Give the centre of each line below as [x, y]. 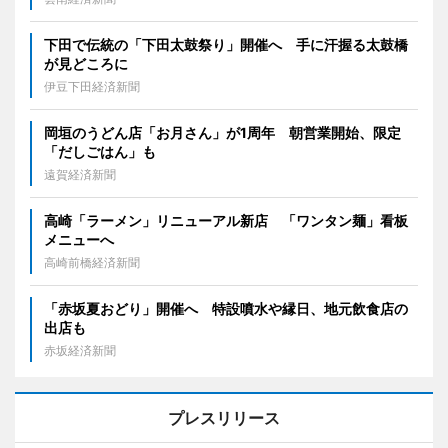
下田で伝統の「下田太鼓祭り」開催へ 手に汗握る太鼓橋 [226, 44]
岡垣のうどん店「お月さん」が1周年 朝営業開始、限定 [222, 132]
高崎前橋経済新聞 [92, 262]
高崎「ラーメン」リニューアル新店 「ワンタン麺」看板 [226, 220]
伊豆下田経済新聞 [92, 86]
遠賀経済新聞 [80, 174]
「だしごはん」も [100, 151]
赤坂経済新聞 [80, 350]
